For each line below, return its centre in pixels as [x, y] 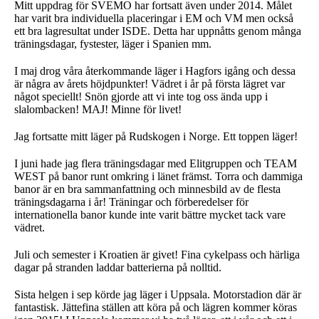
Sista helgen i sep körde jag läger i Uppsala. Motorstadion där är [158, 294]
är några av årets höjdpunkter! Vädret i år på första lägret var [150, 84]
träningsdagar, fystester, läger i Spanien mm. [113, 44]
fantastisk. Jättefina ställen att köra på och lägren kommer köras [156, 307]
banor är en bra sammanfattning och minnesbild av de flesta [147, 189]
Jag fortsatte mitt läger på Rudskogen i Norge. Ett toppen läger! [156, 136]
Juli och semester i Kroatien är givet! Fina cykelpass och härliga [157, 255]
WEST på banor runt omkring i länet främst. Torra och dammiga [158, 176]
